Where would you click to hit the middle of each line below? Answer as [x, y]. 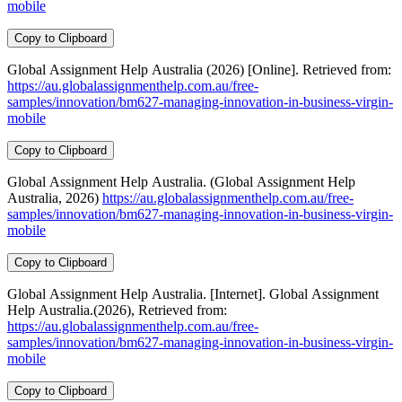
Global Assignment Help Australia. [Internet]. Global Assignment [193, 293]
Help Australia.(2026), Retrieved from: [183, 310]
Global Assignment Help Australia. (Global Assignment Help [181, 181]
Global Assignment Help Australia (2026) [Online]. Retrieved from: [319, 69]
